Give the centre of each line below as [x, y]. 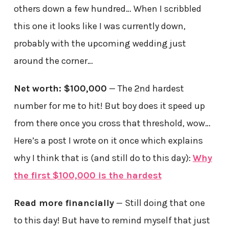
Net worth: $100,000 [60, 88]
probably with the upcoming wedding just [100, 43]
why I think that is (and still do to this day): [103, 158]
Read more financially [64, 203]
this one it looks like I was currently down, [99, 26]
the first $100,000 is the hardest [87, 175]
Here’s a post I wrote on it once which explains [108, 140]
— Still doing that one [159, 203]
